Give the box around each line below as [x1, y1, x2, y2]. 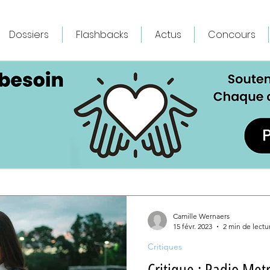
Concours [207, 28, 256, 42]
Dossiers [9, 28, 49, 42]
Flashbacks [75, 28, 128, 42]
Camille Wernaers [173, 212, 230, 221]
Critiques [148, 241, 182, 252]
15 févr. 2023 [173, 222, 212, 231]
